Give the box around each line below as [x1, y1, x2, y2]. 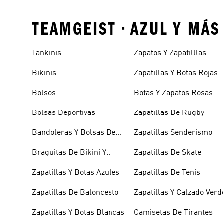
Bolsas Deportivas [32, 109, 95, 117]
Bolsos [32, 89, 56, 97]
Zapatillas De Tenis [134, 168, 201, 177]
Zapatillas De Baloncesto [32, 188, 118, 197]
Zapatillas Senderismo [134, 128, 213, 137]
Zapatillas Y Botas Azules [32, 168, 119, 177]
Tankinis [32, 49, 61, 57]
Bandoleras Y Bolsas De [32, 128, 115, 137]
